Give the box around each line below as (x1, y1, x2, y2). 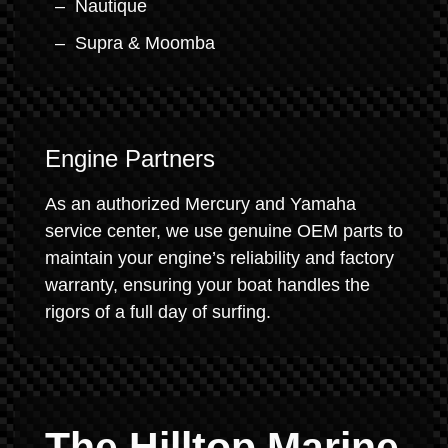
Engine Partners (45, 145, 215, 172)
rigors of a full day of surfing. (45, 302, 271, 322)
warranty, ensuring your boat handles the (45, 275, 370, 295)
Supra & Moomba (75, 33, 215, 53)
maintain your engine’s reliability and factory (45, 248, 394, 268)
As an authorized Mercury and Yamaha (45, 194, 356, 214)
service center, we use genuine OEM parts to (45, 221, 403, 241)
